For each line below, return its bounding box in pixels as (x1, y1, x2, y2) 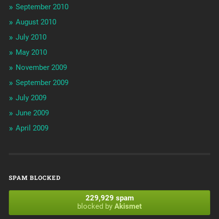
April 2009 (15, 124, 48, 133)
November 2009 (15, 63, 67, 72)
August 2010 (15, 18, 56, 27)
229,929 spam (85, 194, 134, 203)
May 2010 (15, 48, 47, 57)
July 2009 (15, 93, 46, 103)
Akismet (114, 202, 142, 211)
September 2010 (15, 2, 68, 12)
